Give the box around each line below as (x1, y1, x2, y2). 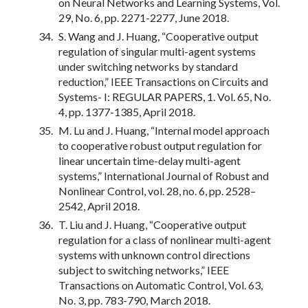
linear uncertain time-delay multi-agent (58, 153, 241, 167)
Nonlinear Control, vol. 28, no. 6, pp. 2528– (58, 184, 256, 197)
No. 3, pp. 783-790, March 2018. (58, 293, 210, 307)
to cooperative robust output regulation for (58, 138, 262, 152)
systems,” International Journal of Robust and (58, 168, 269, 182)
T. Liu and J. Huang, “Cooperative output (58, 217, 246, 231)
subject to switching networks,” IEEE (58, 263, 229, 276)
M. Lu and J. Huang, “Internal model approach (58, 123, 269, 137)
